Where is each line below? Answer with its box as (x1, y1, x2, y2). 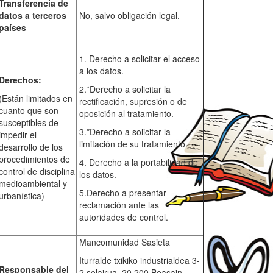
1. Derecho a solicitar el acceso (79, 52, 200, 65)
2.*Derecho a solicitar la (79, 83, 171, 96)
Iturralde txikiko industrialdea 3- (79, 254, 200, 267)
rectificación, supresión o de (79, 95, 187, 108)
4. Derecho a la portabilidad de (79, 156, 198, 169)
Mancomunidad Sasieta (79, 236, 170, 249)
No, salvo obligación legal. (79, 9, 180, 22)
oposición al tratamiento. (79, 107, 174, 120)
